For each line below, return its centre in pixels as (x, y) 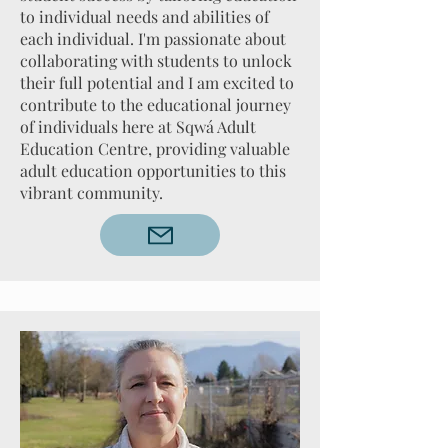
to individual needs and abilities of (144, 16)
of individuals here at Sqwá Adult (138, 126)
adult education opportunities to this (153, 170)
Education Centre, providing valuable (155, 148)
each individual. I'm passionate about (153, 38)
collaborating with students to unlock (156, 60)
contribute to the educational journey (155, 104)
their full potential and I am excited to (157, 82)
